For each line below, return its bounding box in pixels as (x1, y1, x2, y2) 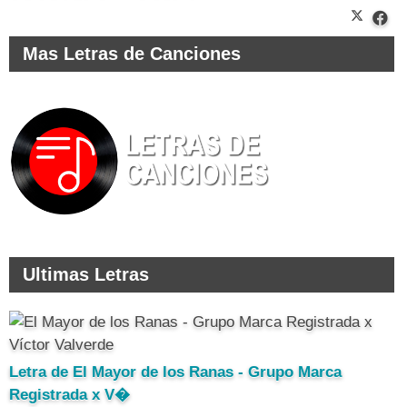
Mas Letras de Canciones (23, 43, 241, 64)
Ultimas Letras (23, 263, 149, 284)
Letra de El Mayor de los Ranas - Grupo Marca (9, 362, 342, 381)
